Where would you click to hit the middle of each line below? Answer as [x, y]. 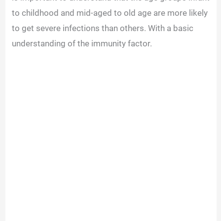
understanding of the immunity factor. [84, 43]
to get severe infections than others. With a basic [103, 28]
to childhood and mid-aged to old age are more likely [110, 13]
